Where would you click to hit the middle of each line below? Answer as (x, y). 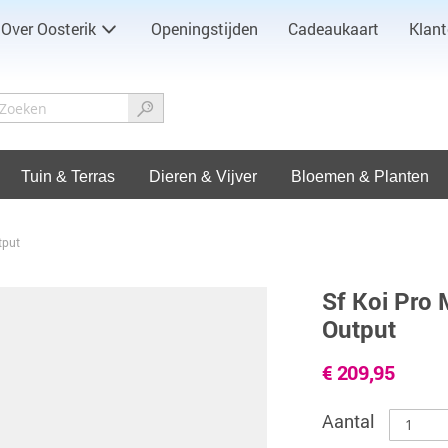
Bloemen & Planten (360, 176)
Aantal (350, 420)
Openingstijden (204, 28)
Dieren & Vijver (203, 176)
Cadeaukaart (333, 28)
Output (358, 328)
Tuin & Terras (68, 176)
